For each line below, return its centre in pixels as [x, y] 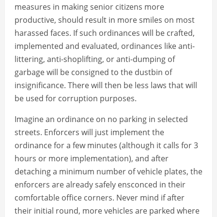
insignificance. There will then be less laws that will [106, 85]
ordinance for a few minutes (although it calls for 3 [106, 146]
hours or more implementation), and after [92, 159]
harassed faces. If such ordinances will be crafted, [105, 33]
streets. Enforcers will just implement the [89, 132]
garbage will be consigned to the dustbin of [93, 72]
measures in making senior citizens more [89, 7]
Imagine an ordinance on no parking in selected [101, 119]
